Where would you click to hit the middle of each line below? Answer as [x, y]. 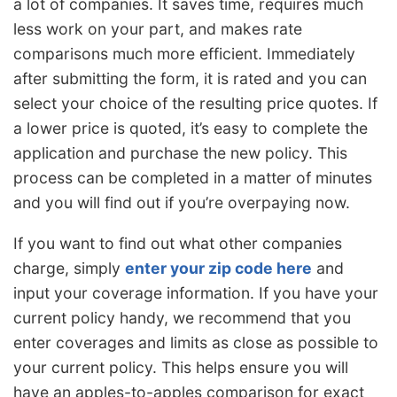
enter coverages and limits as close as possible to [196, 342]
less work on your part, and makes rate [158, 29]
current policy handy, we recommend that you [182, 317]
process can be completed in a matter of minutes [193, 178]
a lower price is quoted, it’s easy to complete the [191, 128]
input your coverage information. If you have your [196, 292]
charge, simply [69, 268]
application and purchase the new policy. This [180, 153]
